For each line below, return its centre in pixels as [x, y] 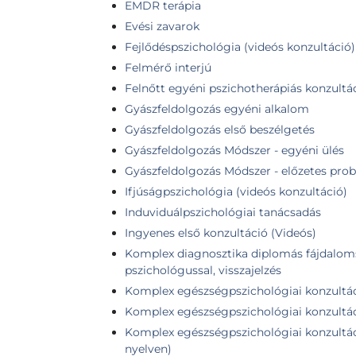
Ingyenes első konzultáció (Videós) [221, 232]
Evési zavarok [162, 26]
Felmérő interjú [168, 67]
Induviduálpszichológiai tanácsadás [223, 212]
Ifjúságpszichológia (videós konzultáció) [236, 191]
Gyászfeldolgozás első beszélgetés [220, 129]
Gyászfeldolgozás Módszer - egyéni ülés [234, 150]
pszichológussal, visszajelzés [203, 270]
